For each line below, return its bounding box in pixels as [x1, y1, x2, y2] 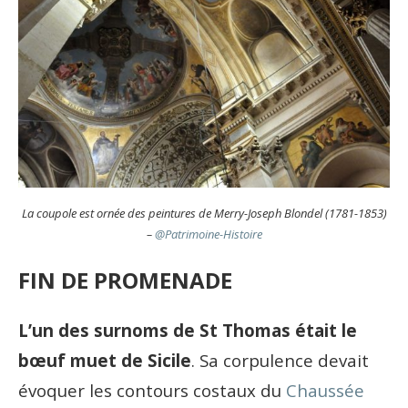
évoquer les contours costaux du [18, 378, 286, 402]
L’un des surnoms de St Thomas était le [18, 318, 357, 342]
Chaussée [286, 378, 364, 402]
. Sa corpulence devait [191, 348, 369, 372]
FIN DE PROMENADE [18, 264, 238, 295]
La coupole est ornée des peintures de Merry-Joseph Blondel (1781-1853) [21, 204, 387, 221]
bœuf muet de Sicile [18, 348, 191, 372]
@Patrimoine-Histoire [154, 225, 262, 242]
